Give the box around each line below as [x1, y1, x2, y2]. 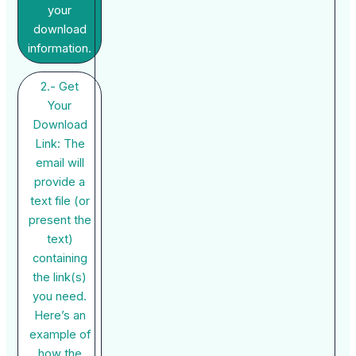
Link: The [34, 136, 85, 151]
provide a [34, 174, 86, 189]
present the [28, 212, 91, 227]
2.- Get [41, 79, 79, 94]
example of [29, 327, 91, 342]
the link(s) [33, 269, 87, 284]
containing [32, 250, 87, 265]
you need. [33, 288, 87, 304]
